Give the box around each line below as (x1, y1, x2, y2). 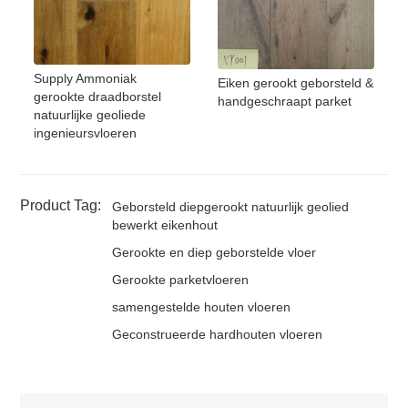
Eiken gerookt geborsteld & (218, 76, 373, 91)
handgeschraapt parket (218, 94, 352, 109)
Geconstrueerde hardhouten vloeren (112, 327, 323, 342)
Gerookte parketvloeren (112, 272, 250, 288)
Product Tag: (20, 198, 102, 214)
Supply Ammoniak (34, 71, 138, 87)
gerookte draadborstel (34, 89, 162, 105)
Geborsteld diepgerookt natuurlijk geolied (112, 199, 350, 215)
